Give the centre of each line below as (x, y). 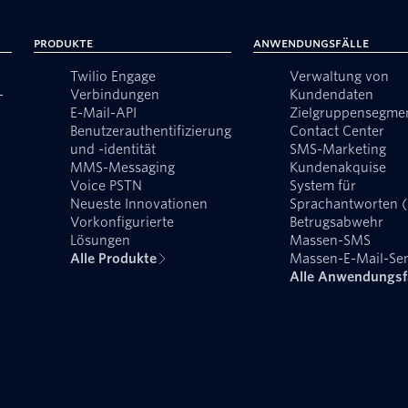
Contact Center (337, 132)
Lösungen (101, 241)
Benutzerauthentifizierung (151, 132)
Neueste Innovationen (139, 204)
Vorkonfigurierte (122, 223)
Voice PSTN (107, 186)
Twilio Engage (113, 77)
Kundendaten (332, 95)
